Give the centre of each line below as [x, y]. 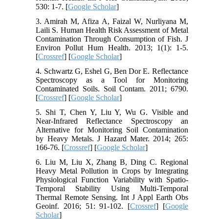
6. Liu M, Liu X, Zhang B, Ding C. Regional [112, 162]
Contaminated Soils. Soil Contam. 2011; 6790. [112, 89]
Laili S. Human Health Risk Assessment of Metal [112, 30]
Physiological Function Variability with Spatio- [112, 180]
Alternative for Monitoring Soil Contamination [112, 130]
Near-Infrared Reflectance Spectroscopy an [112, 121]
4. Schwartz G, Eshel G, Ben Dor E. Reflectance [112, 71]
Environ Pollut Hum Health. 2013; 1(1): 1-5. [112, 48]
